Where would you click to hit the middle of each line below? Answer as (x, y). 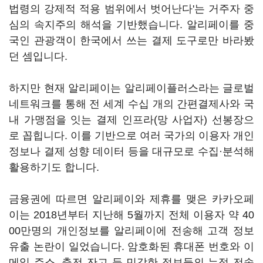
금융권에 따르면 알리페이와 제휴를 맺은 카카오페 (131, 199)
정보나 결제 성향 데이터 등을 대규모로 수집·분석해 (131, 151)
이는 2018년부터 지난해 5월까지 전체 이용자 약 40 (131, 215)
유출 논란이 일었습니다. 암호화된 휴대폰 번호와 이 (131, 247)
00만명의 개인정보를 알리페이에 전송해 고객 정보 (131, 231)
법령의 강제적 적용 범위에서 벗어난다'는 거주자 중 (131, 9)
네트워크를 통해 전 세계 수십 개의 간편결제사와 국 (131, 104)
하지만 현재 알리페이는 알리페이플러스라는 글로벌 (131, 88)
